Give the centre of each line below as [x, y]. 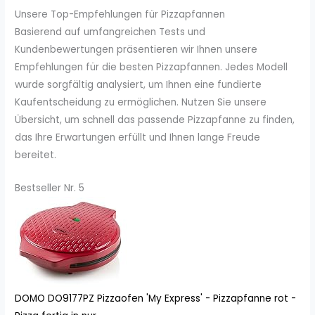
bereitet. [36, 155]
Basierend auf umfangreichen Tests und [110, 32]
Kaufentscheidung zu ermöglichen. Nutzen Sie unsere [141, 103]
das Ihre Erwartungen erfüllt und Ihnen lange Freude [138, 138]
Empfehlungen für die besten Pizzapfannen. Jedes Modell [152, 67]
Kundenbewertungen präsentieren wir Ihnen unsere [136, 50]
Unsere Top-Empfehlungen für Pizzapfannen [120, 15]
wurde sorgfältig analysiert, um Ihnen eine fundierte [139, 85]
